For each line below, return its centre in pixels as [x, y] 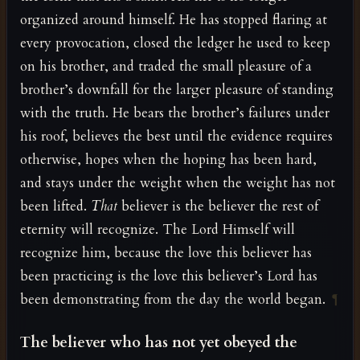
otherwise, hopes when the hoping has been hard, [168, 159]
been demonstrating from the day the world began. [173, 299]
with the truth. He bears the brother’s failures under [175, 112]
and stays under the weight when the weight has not [178, 182]
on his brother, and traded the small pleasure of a [166, 66]
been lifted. [55, 206]
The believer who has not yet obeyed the [159, 342]
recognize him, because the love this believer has [166, 252]
